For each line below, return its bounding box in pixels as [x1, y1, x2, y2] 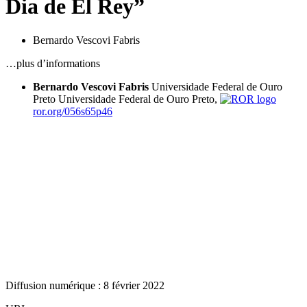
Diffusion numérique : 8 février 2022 [5, 279, 164, 291]
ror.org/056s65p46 [33, 105, 112, 117]
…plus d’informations [5, 57, 100, 69]
